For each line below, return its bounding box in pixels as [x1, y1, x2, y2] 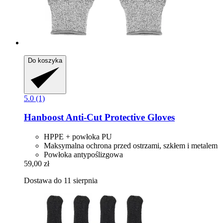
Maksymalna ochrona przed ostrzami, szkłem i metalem [44, 141, 218, 150]
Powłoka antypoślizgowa [44, 150, 123, 159]
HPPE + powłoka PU [44, 132, 112, 141]
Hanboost [24, 112, 64, 123]
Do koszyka [28, 56, 62, 64]
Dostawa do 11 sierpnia [24, 176, 98, 185]
